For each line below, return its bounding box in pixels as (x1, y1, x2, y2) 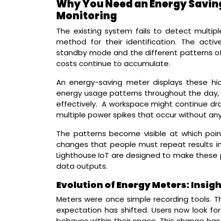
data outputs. (56, 160, 108, 171)
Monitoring (56, 8, 117, 23)
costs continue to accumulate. (56, 58, 170, 69)
